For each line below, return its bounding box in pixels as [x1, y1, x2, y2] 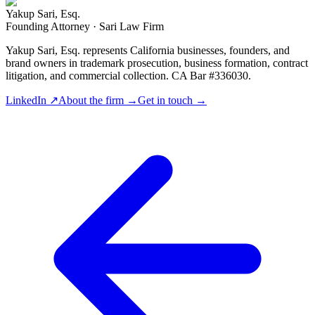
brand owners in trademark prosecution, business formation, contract [6, 57, 308, 70]
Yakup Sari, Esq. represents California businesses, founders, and [6, 44, 290, 57]
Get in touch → [138, 94, 207, 107]
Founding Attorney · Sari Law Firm [6, 20, 164, 33]
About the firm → [58, 94, 138, 107]
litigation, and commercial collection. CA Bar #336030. [6, 70, 251, 82]
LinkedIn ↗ [6, 94, 58, 107]
